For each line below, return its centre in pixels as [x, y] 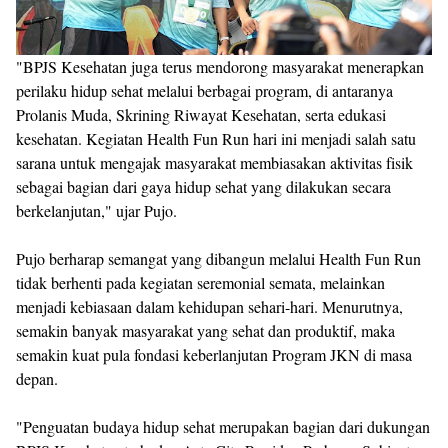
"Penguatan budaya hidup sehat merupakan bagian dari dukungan [223, 426]
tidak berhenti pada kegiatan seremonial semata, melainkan [200, 282]
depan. [37, 378]
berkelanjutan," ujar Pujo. [96, 210]
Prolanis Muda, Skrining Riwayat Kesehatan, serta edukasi [201, 114]
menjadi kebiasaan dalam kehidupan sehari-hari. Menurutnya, [209, 306]
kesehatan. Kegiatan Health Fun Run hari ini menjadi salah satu [216, 138]
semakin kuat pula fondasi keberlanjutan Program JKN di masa [214, 354]
